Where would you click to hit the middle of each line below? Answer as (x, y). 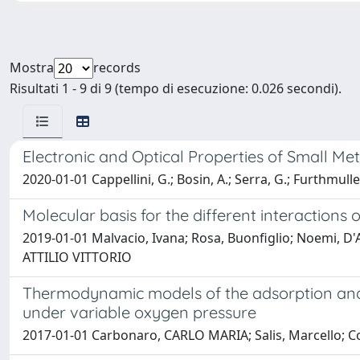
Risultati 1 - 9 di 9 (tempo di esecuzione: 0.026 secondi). (176, 88)
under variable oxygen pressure (139, 312)
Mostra (32, 67)
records (117, 67)
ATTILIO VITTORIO (77, 257)
